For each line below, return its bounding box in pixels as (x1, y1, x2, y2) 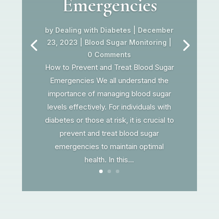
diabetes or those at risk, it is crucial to (44, 115, 174, 125)
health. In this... (85, 154, 134, 164)
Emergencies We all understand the (50, 75, 169, 85)
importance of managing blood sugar (47, 88, 171, 98)
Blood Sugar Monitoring (85, 38, 167, 46)
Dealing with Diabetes (55, 25, 131, 34)
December (138, 25, 174, 34)
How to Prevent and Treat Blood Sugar (44, 62, 174, 72)
